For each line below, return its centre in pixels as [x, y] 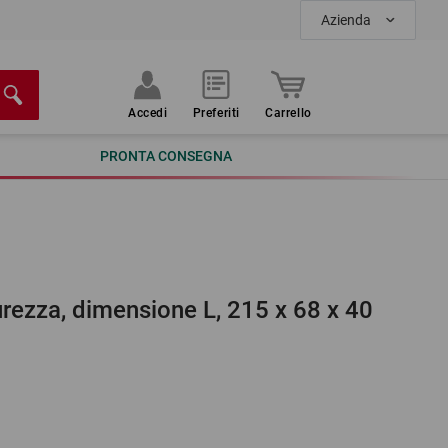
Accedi [148, 113]
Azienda [346, 20]
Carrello [288, 113]
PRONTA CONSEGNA [165, 156]
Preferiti [216, 113]
